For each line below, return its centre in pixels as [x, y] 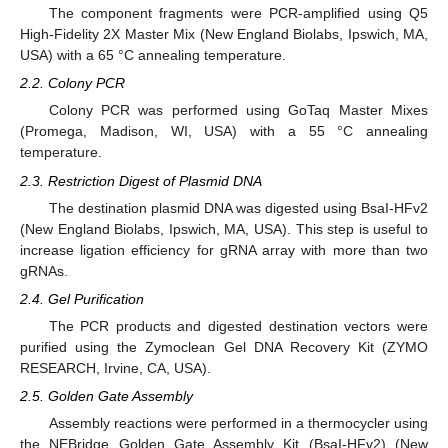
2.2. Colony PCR [72, 83]
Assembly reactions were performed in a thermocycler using [238, 423]
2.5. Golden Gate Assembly [106, 396]
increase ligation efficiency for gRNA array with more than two [224, 249]
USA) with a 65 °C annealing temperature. [153, 55]
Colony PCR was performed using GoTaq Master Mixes [238, 110]
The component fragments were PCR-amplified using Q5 [238, 13]
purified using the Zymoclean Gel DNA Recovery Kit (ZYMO [224, 347]
